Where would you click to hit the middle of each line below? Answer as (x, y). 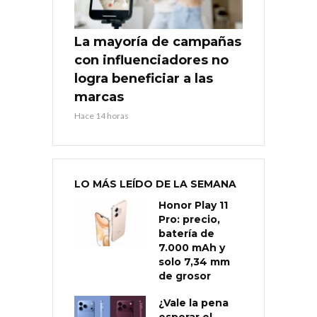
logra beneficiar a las (144, 79)
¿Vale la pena (194, 303)
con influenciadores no (151, 60)
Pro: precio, (189, 220)
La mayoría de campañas (158, 42)
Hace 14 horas (102, 116)
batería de (186, 234)
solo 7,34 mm (194, 262)
